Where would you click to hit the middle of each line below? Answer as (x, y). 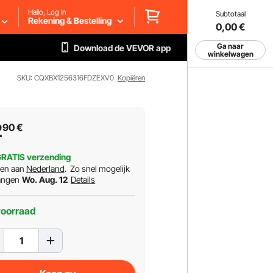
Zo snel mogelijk (100, 168)
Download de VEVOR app (122, 48)
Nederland (45, 168)
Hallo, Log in (47, 12)
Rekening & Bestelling (70, 20)
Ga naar (230, 46)
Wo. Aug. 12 (45, 179)
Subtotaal (230, 14)
